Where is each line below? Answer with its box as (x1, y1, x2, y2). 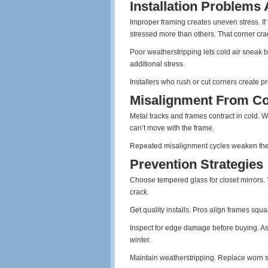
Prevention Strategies (130, 157, 263, 172)
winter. (130, 236, 151, 244)
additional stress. (130, 60, 185, 68)
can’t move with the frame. (130, 124, 214, 132)
